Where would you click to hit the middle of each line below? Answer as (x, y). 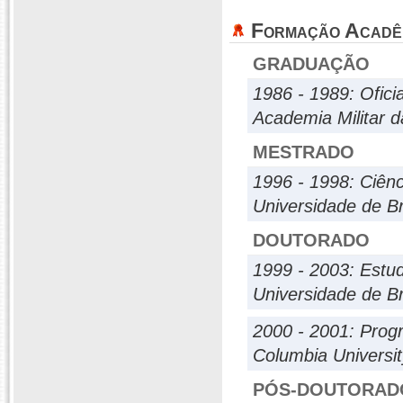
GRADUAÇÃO (311, 64)
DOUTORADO (311, 240)
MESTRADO (304, 152)
